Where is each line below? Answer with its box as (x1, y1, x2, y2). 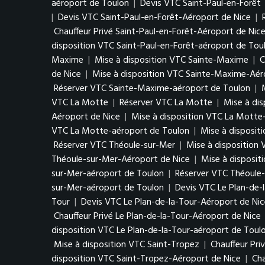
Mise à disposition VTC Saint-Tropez (54, 237, 199, 253)
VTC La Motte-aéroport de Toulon (51, 124, 189, 139)
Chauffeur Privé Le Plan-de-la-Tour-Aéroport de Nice (54, 209, 261, 224)
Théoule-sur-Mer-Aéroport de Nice (51, 152, 190, 167)
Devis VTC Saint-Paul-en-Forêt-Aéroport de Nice (58, 10, 251, 25)
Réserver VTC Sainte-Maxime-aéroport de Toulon (54, 81, 250, 96)
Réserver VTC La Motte (119, 95, 212, 111)
